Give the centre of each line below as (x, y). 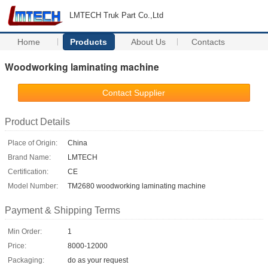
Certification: (28, 171)
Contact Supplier (134, 92)
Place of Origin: (33, 143)
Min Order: (25, 231)
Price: (17, 246)
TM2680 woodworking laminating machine (137, 186)
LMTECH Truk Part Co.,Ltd (116, 15)
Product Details (37, 121)
